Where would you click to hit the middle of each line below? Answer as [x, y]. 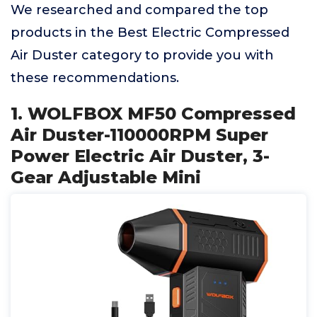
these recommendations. [95, 78]
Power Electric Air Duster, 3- [140, 156]
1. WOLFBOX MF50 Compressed [153, 114]
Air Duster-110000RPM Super [139, 135]
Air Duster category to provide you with [142, 55]
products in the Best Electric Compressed [150, 33]
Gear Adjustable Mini [106, 177]
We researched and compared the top [139, 10]
